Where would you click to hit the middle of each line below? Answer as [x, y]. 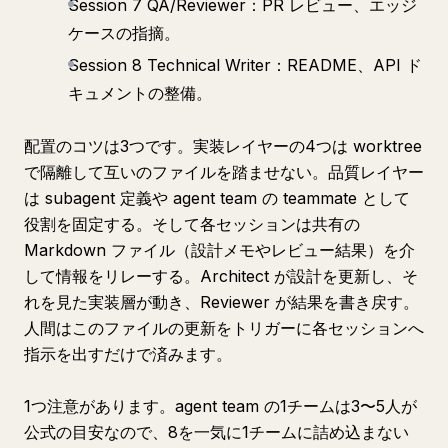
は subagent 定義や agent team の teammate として [217, 198]
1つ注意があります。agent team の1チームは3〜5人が [220, 406]
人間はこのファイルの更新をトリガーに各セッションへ [224, 328]
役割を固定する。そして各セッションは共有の [192, 224]
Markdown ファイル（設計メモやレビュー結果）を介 [219, 250]
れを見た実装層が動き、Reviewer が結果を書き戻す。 [221, 302]
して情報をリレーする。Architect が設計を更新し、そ [221, 276]
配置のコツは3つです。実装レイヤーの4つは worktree [223, 146]
